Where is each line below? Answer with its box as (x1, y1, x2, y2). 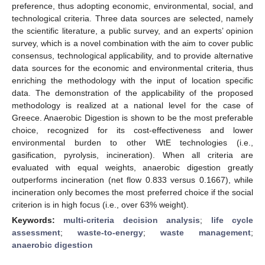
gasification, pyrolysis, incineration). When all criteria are (12, 150, 253, 160)
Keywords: (12, 215, 64, 225)
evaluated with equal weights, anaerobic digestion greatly (12, 162, 253, 172)
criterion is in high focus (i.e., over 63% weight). (12, 199, 189, 209)
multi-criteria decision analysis (63, 215, 201, 225)
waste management (160, 227, 251, 237)
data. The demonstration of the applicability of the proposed (12, 88, 253, 98)
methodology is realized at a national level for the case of (12, 100, 253, 110)
